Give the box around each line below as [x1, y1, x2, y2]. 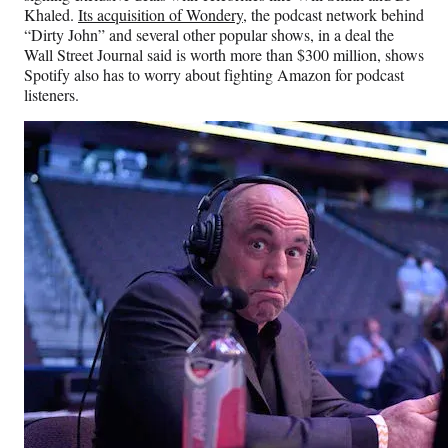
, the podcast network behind [243, 4, 424, 26]
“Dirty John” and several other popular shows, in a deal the [24, 24, 394, 46]
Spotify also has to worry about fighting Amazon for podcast [24, 64, 404, 86]
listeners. [24, 84, 79, 106]
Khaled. [24, 4, 78, 26]
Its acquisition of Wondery [78, 4, 243, 26]
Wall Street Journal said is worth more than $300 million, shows [24, 44, 424, 66]
